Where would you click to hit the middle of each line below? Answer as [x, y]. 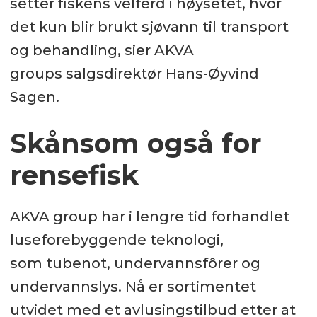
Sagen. [36, 97]
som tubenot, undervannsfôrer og [135, 264]
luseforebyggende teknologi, [116, 240]
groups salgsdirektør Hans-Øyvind [134, 74]
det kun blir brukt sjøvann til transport [149, 27]
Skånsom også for [135, 144]
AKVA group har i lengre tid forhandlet [149, 217]
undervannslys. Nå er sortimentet [133, 287]
